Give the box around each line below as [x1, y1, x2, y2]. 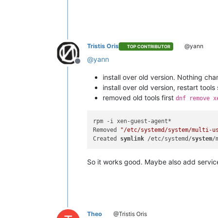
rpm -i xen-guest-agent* [93, 117, 172, 125]
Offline [77, 61, 101, 72]
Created [93, 135, 121, 142]
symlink [120, 135, 145, 142]
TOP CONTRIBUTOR [127, 43, 171, 49]
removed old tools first [103, 93, 176, 102]
